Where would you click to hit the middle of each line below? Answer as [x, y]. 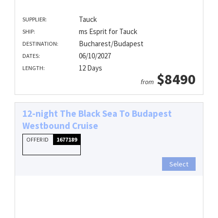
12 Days [90, 68]
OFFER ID [38, 139]
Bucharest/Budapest [111, 43]
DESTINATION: [40, 43]
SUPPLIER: [35, 19]
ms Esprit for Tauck [108, 31]
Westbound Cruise [60, 125]
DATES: [31, 55]
